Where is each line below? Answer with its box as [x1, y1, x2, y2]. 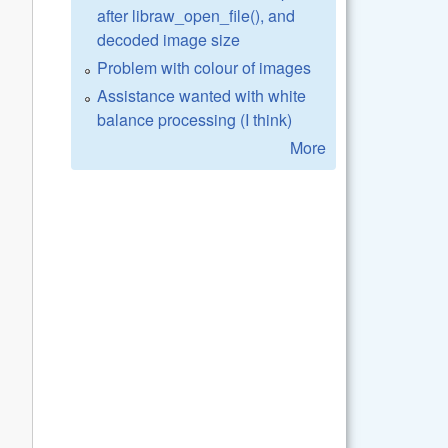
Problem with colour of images [97, 55, 311, 79]
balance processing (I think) [97, 107, 292, 131]
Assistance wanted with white [97, 83, 306, 107]
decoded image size [97, 27, 240, 51]
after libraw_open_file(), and [97, 3, 295, 27]
